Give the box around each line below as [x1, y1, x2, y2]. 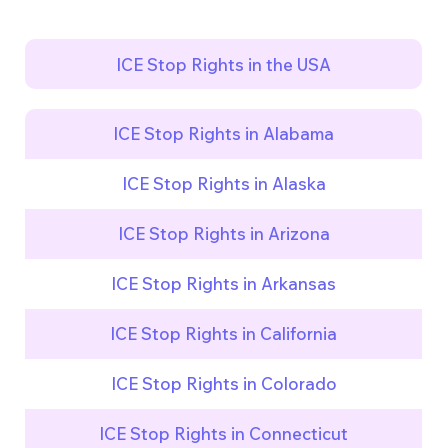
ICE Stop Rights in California [110, 323, 338, 345]
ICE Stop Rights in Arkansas [111, 273, 337, 295]
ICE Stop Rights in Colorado [110, 373, 337, 395]
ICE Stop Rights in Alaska [121, 173, 326, 195]
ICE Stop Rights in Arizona [117, 223, 330, 245]
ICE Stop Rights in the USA [116, 53, 332, 75]
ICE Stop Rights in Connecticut [99, 423, 349, 445]
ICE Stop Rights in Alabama [113, 123, 335, 145]
